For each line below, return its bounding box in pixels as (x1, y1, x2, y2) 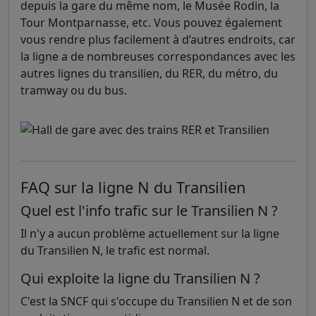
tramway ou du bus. (20, 83, 127, 98)
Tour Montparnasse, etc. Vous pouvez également (20, 15, 282, 30)
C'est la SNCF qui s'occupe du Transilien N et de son (20, 293, 292, 309)
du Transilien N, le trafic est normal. (20, 243, 209, 258)
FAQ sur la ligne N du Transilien (20, 177, 245, 197)
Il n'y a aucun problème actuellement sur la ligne (20, 226, 279, 241)
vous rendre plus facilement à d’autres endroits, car (20, 32, 296, 47)
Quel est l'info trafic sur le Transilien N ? (20, 201, 278, 220)
